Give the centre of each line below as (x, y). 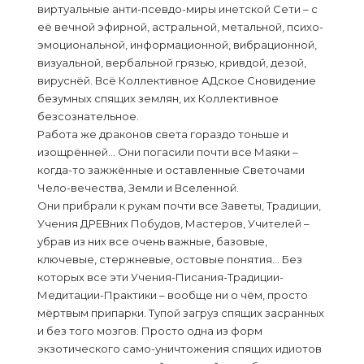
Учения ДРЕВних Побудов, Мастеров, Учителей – (173, 223)
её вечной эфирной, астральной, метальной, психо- (180, 27)
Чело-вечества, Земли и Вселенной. (138, 188)
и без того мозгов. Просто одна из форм (150, 331)
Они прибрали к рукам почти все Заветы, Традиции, (179, 206)
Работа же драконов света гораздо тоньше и (163, 134)
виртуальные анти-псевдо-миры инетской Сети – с (178, 9)
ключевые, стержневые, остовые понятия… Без (170, 259)
